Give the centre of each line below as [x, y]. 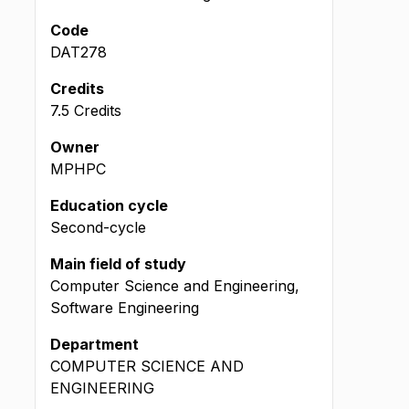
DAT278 [79, 52]
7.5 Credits [86, 110]
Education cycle [109, 205]
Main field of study [118, 264]
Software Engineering [125, 308]
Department [94, 344]
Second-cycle [98, 227]
